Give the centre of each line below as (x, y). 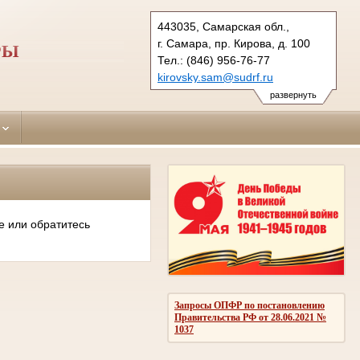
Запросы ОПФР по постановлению (250, 305)
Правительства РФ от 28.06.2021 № (250, 317)
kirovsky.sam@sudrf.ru (215, 77)
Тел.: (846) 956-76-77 (214, 60)
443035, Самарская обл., (223, 27)
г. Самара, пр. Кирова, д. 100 (234, 43)
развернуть (293, 95)
